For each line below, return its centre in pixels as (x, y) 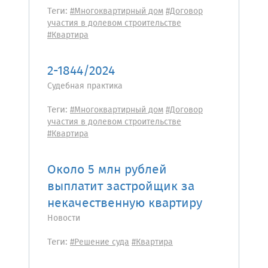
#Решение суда (100, 242)
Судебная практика (85, 86)
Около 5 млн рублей (107, 170)
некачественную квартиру (125, 204)
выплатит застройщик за (121, 187)
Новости (64, 218)
